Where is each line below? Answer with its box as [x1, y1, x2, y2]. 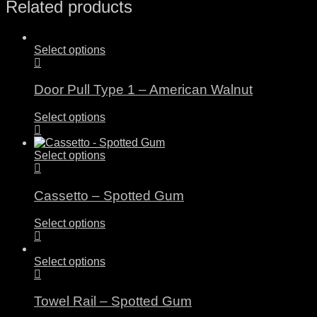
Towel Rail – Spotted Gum [34, 294, 192, 309]
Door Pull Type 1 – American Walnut [34, 82, 253, 98]
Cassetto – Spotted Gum [34, 188, 184, 203]
